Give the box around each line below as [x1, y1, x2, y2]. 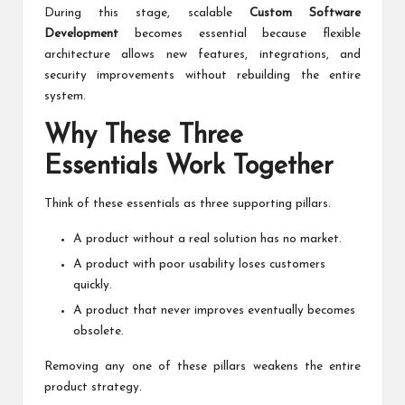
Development [44, 28, 118, 41]
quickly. [73, 279, 112, 292]
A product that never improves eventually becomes [73, 305, 355, 317]
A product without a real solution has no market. [73, 233, 342, 246]
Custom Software [249, 7, 362, 20]
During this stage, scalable [44, 7, 250, 20]
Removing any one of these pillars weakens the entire [44, 361, 361, 373]
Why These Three [44, 123, 243, 150]
